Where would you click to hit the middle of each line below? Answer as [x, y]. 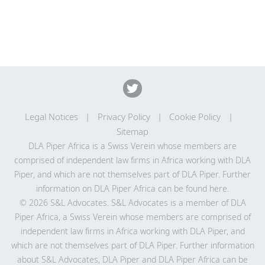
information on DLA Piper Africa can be [111, 189]
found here [206, 189]
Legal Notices [51, 117]
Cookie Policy [195, 117]
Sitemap [132, 132]
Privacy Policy [124, 117]
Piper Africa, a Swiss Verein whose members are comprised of [132, 217]
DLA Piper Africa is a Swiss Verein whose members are [132, 146]
